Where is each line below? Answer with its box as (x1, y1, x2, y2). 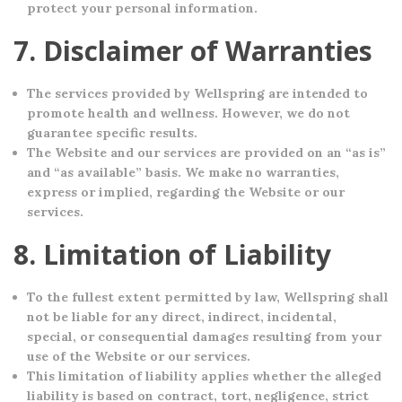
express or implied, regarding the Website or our (27, 184, 345, 200)
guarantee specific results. (27, 125, 197, 141)
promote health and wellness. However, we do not (27, 105, 350, 121)
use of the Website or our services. (27, 348, 250, 364)
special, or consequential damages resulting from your (27, 328, 381, 345)
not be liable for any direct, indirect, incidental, (27, 309, 336, 325)
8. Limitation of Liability (13, 236, 331, 273)
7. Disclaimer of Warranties (13, 32, 372, 69)
